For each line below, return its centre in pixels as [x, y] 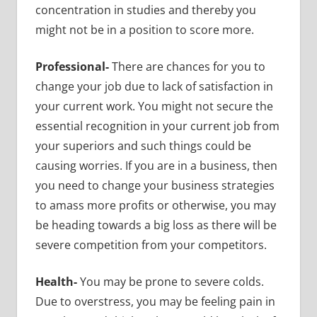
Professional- [73, 66]
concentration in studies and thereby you [145, 10]
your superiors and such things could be [143, 145]
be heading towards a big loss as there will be [156, 225]
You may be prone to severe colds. [172, 281]
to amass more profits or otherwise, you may [155, 205]
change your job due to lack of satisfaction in [154, 86]
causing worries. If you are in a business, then [156, 165]
